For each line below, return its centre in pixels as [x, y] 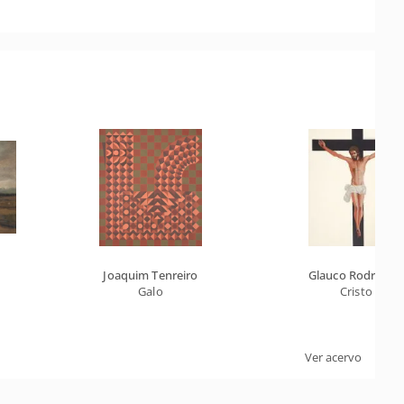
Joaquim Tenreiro [151, 275]
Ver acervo [333, 357]
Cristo [356, 291]
